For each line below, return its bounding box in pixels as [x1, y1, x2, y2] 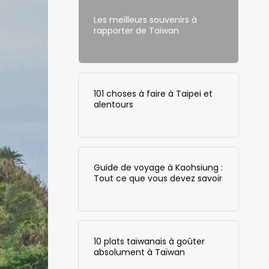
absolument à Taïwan [93, 246, 185, 258]
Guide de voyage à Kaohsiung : [93, 161, 223, 174]
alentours [93, 98, 133, 110]
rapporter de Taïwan [93, 24, 179, 37]
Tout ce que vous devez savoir [93, 172, 222, 184]
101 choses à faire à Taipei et [93, 87, 213, 100]
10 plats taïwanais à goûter [93, 235, 205, 247]
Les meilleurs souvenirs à [93, 13, 197, 26]
